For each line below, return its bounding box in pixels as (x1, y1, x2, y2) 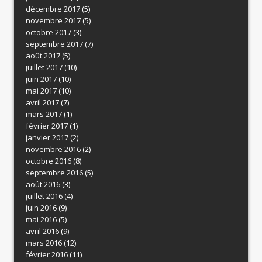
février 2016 (26, 249, 68, 260)
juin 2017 (26, 74, 57, 85)
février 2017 (26, 120, 68, 132)
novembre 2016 (26, 144, 81, 155)
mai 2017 (26, 85, 57, 96)
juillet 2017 (26, 62, 63, 73)
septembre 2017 (26, 39, 83, 50)
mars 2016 (26, 237, 62, 249)
